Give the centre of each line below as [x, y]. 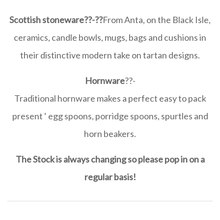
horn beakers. [110, 134]
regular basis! [110, 177]
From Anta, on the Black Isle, [157, 20]
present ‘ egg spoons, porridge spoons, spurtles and [110, 116]
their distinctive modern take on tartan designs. [110, 55]
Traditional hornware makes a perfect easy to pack [110, 98]
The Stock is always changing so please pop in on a [110, 159]
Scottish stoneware [47, 20]
